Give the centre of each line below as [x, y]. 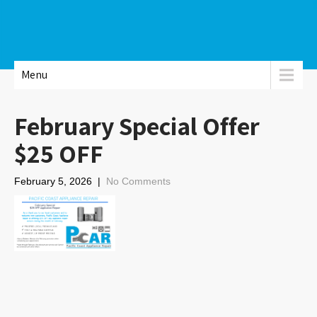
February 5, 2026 [53, 181]
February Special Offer [137, 126]
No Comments [138, 181]
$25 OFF [59, 153]
